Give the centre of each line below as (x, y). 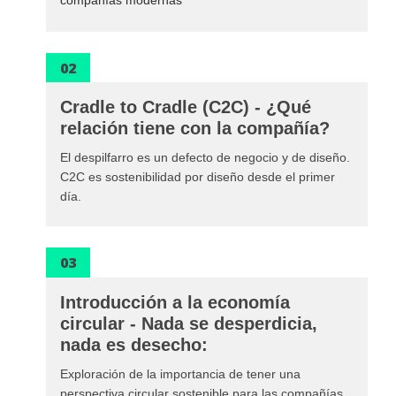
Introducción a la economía (175, 302)
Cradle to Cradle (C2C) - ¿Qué (186, 107)
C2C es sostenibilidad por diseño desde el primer (198, 177)
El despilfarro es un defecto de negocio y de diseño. (205, 158)
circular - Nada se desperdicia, (189, 323)
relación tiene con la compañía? (195, 129)
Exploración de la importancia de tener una (180, 373)
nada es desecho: (134, 344)
